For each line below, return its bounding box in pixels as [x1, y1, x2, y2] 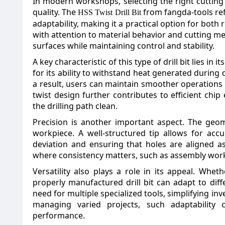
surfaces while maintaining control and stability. [33, 40, 214, 51]
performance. [33, 210, 85, 221]
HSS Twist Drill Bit [78, 8, 141, 17]
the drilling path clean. [33, 100, 118, 111]
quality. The [33, 7, 78, 18]
